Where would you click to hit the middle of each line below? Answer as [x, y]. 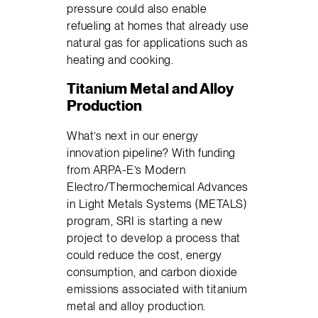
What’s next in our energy [133, 135]
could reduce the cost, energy [144, 254]
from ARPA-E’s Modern [126, 169]
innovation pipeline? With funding [151, 152]
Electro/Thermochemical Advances [158, 186]
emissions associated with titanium [157, 289]
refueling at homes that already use [158, 26]
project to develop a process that [154, 237]
